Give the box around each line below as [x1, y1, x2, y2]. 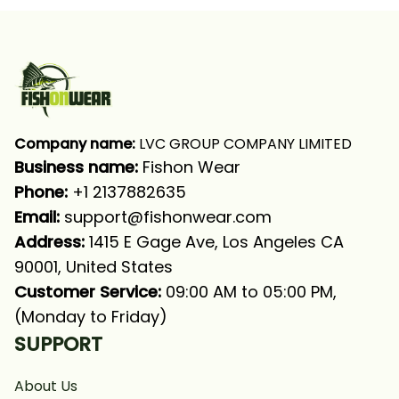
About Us [14, 376, 77, 396]
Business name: [14, 156, 142, 178]
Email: [14, 206, 60, 228]
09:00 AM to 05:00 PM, [161, 281, 337, 303]
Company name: [14, 134, 135, 154]
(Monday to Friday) [14, 305, 167, 328]
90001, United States [14, 256, 173, 278]
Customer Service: [14, 281, 161, 303]
